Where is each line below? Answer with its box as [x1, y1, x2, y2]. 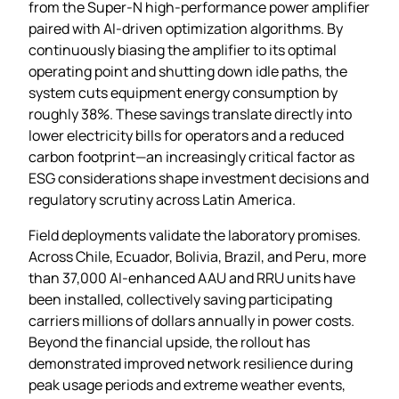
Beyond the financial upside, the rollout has [28, 331, 310, 352]
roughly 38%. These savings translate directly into [28, 103, 352, 124]
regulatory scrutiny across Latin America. [28, 189, 296, 209]
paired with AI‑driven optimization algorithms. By [28, 18, 343, 38]
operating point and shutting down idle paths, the [28, 61, 347, 81]
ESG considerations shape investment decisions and [28, 167, 369, 188]
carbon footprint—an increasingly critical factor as [28, 146, 354, 167]
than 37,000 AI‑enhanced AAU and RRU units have [28, 267, 355, 288]
